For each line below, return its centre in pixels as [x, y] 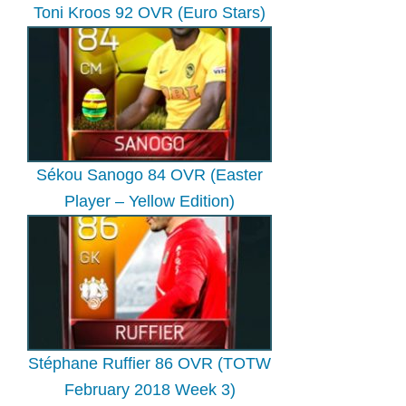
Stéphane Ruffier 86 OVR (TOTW [150, 364]
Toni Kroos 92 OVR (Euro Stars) [150, 13]
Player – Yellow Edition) [150, 202]
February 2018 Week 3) [150, 390]
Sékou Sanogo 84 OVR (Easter [150, 175]
